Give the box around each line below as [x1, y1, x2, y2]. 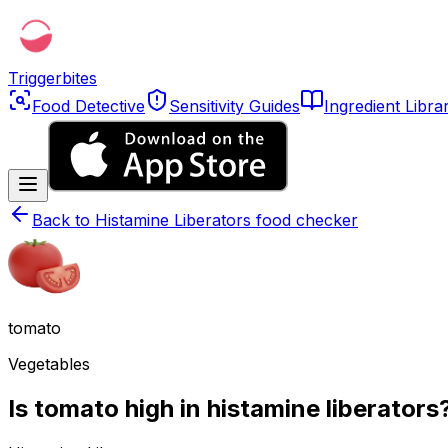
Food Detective [32, 96, 145, 116]
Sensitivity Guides [169, 96, 300, 116]
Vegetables [8, 354, 90, 374]
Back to [32, 210, 95, 230]
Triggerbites [8, 68, 97, 88]
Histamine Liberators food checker [95, 210, 358, 230]
